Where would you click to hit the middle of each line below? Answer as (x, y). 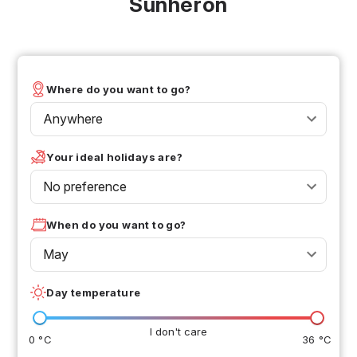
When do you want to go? (116, 224)
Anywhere (73, 118)
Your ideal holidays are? (115, 157)
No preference (85, 186)
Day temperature (94, 292)
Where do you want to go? (119, 89)
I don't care (178, 331)
